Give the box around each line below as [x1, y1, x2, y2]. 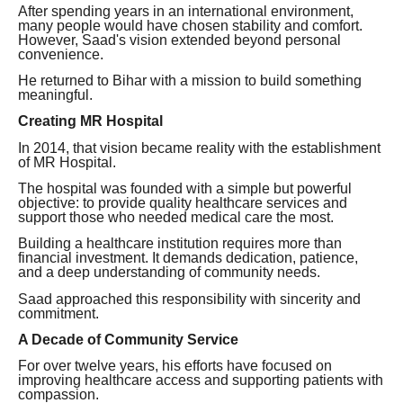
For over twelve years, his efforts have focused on [18, 358, 332, 374]
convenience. [18, 46, 103, 62]
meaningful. [18, 86, 93, 103]
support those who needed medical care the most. [18, 209, 334, 225]
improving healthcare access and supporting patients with [18, 372, 383, 389]
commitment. [18, 305, 99, 321]
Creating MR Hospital [18, 113, 163, 130]
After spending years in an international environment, [18, 3, 354, 19]
